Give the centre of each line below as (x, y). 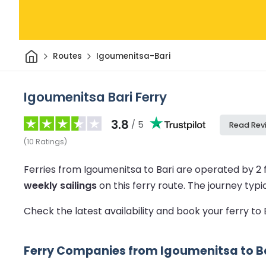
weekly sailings (60, 185)
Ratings (50, 141)
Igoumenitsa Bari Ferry (95, 97)
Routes (67, 56)
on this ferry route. (142, 185)
